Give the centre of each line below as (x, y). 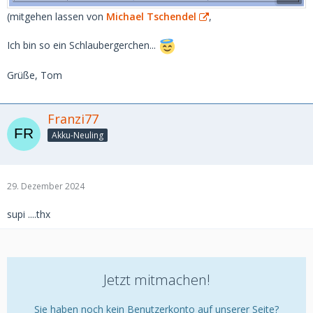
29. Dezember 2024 (46, 186)
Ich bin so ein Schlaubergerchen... (83, 45)
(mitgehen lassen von (57, 16)
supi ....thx (29, 214)
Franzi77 (73, 118)
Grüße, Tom (35, 75)
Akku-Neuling (78, 135)
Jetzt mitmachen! (156, 279)
